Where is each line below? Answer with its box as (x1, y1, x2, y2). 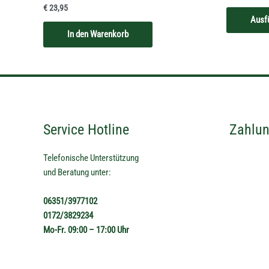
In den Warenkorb (67, 28, 128, 40)
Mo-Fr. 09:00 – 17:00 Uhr (43, 224, 129, 235)
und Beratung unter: (43, 166, 111, 178)
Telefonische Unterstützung (43, 152, 139, 163)
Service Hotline (43, 120, 129, 138)
